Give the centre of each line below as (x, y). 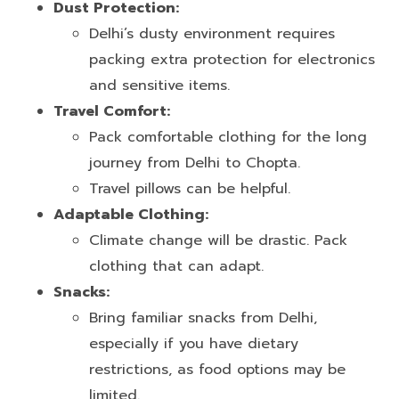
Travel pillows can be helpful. (190, 188)
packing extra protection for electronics (232, 59)
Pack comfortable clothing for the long (228, 137)
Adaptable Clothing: (131, 214)
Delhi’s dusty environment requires (212, 33)
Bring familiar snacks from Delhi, (203, 318)
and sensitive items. (159, 85)
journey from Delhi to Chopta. (195, 163)
